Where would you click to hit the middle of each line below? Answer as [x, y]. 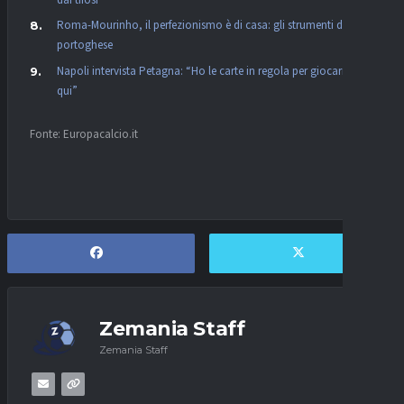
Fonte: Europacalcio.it [84, 134]
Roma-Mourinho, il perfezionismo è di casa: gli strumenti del [204, 26]
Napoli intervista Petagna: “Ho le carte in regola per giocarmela [211, 71]
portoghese [85, 46]
